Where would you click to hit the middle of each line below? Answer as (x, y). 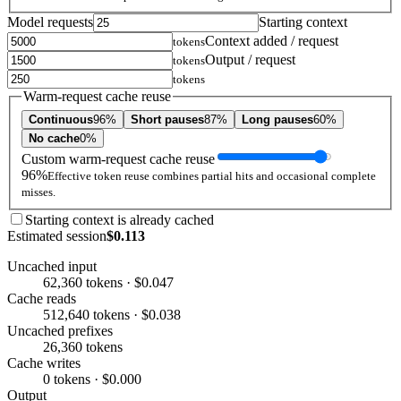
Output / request (250, 60)
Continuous (61, 119)
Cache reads (42, 298)
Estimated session (57, 235)
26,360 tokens (83, 346)
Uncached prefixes (60, 330)
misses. (38, 192)
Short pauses (167, 119)
